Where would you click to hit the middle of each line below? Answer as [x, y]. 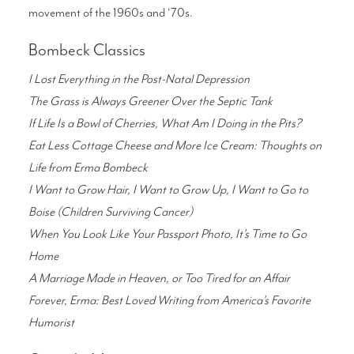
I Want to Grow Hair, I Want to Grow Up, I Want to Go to [168, 189]
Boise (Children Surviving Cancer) [110, 211]
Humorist [51, 322]
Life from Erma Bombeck [88, 167]
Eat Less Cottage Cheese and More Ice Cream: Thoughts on [175, 145]
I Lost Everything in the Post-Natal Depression [139, 79]
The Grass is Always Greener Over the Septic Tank [150, 101]
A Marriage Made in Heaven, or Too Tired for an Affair [159, 278]
